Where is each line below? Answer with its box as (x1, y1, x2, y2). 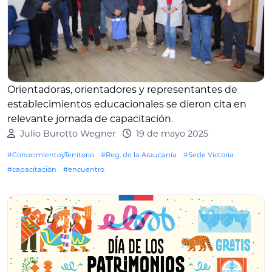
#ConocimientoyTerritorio (7, 150, 94, 159)
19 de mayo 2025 (135, 127, 208, 139)
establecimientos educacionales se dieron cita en (7, 98, 246, 110)
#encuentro (63, 165, 104, 174)
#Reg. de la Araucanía (101, 150, 177, 159)
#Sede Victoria (183, 150, 234, 159)
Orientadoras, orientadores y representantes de (7, 83, 237, 95)
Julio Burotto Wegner (19, 127, 116, 139)
